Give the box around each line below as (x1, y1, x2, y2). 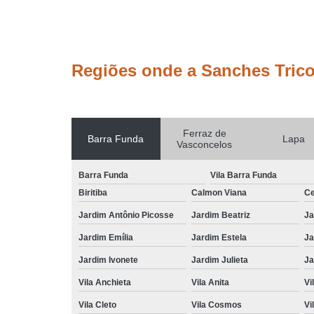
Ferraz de (182, 127, 226, 139)
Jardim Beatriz (191, 210, 250, 220)
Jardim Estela (191, 232, 247, 243)
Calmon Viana (191, 187, 247, 198)
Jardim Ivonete (78, 254, 138, 265)
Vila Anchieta (78, 277, 131, 287)
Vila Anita (191, 277, 229, 287)
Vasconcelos (177, 138, 233, 150)
